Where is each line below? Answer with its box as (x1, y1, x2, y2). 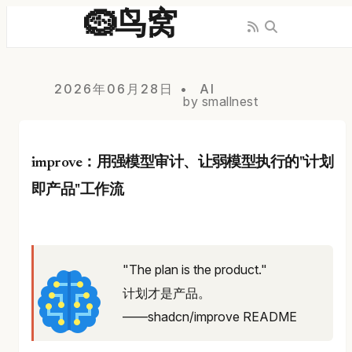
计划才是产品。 (123, 284, 211, 301)
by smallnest (183, 93, 258, 109)
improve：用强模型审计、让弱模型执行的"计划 (31, 155, 333, 170)
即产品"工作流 (31, 182, 124, 198)
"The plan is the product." (123, 261, 267, 277)
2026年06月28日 (54, 81, 174, 97)
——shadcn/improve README (123, 308, 297, 324)
